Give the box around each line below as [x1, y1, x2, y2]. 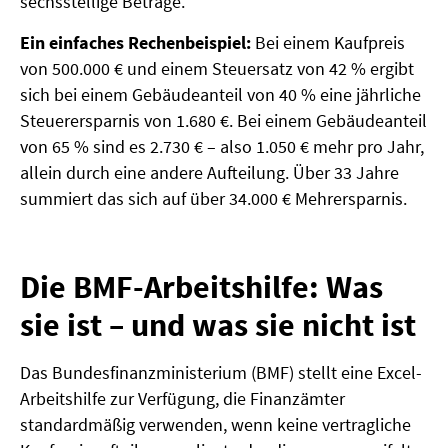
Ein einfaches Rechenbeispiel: [20, 30, 251, 54]
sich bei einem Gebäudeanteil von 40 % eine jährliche [20, 82, 421, 106]
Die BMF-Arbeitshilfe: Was [20, 266, 383, 307]
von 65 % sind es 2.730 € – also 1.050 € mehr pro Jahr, [20, 134, 424, 158]
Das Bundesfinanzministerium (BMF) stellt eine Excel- [20, 360, 422, 384]
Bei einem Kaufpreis [251, 30, 405, 54]
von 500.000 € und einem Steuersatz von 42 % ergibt [20, 56, 414, 80]
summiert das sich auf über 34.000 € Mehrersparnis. [20, 186, 407, 210]
